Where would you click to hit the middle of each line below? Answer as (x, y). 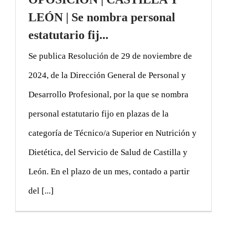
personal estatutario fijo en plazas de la (99, 113)
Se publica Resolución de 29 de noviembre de (110, 56)
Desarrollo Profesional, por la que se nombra (108, 94)
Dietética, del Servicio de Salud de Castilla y (108, 152)
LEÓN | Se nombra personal (102, 17)
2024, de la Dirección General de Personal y (107, 75)
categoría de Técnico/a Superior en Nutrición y (112, 133)
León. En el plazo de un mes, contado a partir (109, 171)
